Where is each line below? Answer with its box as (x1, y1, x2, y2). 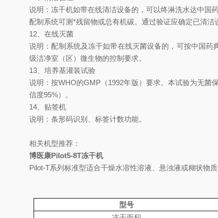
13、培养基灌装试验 (29, 66, 95, 74)
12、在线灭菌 (29, 30, 73, 38)
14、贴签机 (29, 103, 66, 111)
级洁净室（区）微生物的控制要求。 (29, 54, 146, 62)
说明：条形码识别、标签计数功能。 (29, 115, 146, 123)
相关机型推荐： (29, 139, 80, 147)
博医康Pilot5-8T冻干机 (29, 151, 103, 160)
